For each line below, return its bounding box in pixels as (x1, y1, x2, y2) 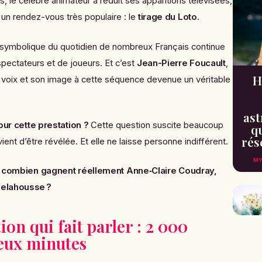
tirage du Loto (137, 12, 197, 23)
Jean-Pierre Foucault (136, 57, 226, 68)
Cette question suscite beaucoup (88, 120, 224, 131)
